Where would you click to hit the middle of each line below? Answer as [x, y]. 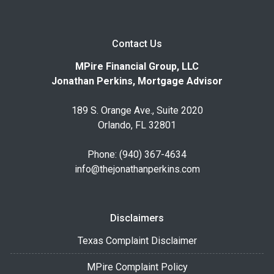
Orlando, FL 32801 [137, 125]
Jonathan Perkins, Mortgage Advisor [137, 81]
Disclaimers [137, 218]
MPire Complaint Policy [137, 267]
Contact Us [137, 43]
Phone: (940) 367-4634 [137, 154]
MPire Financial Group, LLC [137, 66]
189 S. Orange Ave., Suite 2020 [137, 110]
